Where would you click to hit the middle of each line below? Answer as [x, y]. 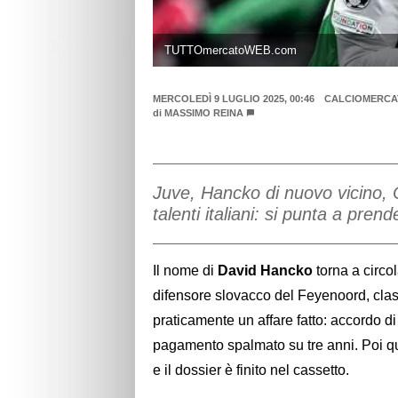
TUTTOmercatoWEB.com [230, 50]
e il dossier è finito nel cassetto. [251, 370]
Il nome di [185, 270]
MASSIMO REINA [204, 113]
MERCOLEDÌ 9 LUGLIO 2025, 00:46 [234, 99]
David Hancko [265, 270]
